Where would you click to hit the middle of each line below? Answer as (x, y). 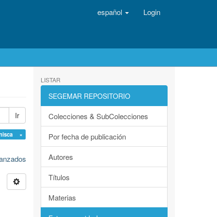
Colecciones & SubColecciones (98, 116)
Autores (61, 157)
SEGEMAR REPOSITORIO (89, 96)
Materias (62, 197)
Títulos (59, 177)
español (111, 12)
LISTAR (50, 80)
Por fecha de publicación (87, 136)
